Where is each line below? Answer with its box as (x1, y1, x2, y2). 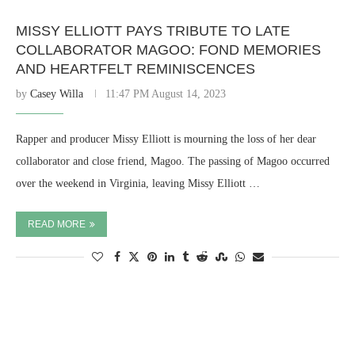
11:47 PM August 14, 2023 (105, 88, 226, 100)
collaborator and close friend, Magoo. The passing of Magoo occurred (16, 155, 330, 167)
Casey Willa (30, 88, 83, 100)
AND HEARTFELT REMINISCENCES (16, 61, 255, 77)
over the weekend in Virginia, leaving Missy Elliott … (16, 177, 260, 189)
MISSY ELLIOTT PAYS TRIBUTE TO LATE (16, 23, 290, 39)
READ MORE (28, 219, 86, 230)
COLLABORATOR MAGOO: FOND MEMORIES (16, 42, 321, 58)
